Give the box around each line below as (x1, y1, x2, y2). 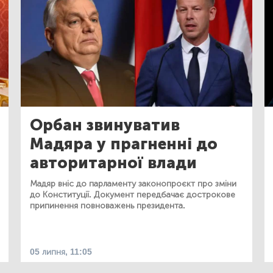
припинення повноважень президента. (30, 200, 185, 211)
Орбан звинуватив (30, 115, 180, 135)
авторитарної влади (30, 153, 197, 172)
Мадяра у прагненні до (30, 134, 218, 154)
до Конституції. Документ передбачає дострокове (30, 189, 235, 200)
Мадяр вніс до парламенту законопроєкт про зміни (30, 178, 236, 189)
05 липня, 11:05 (30, 246, 92, 257)
